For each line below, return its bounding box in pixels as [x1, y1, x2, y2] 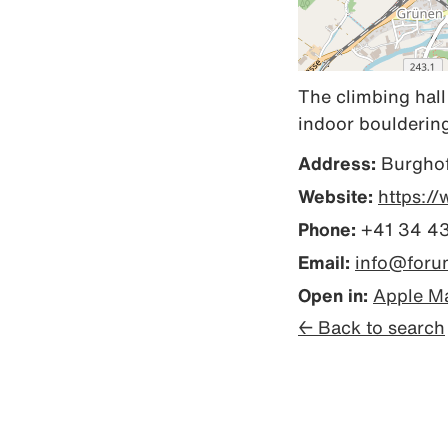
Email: [298, 253, 350, 271]
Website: [298, 187, 373, 205]
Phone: [298, 220, 356, 238]
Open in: [298, 286, 368, 304]
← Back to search [298, 318, 445, 336]
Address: [298, 154, 376, 172]
